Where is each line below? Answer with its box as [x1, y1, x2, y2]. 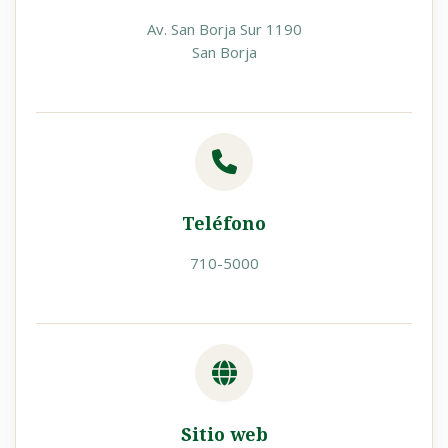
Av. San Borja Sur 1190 [146, 18, 302, 39]
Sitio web [180, 423, 268, 445]
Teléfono [182, 212, 266, 234]
